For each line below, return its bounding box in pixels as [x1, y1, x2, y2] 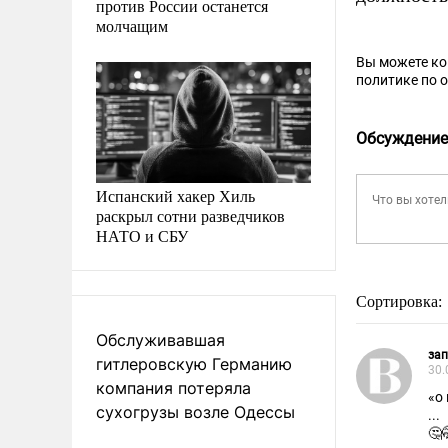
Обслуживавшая [96, 329, 225, 350]
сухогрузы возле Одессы [96, 401, 295, 422]
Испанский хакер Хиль [96, 184, 255, 206]
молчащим [96, 14, 168, 36]
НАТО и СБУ [96, 224, 188, 246]
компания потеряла [96, 377, 251, 398]
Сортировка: [356, 293, 446, 310]
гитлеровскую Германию [96, 353, 292, 374]
